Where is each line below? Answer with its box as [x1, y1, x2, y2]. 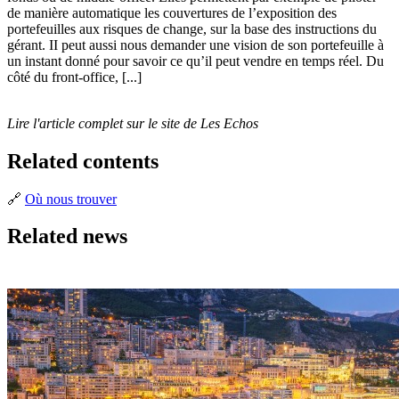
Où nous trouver [25, 191, 117, 207]
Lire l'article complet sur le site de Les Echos [7, 115, 258, 131]
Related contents [7, 149, 159, 173]
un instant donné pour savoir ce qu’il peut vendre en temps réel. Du [7, 53, 384, 69]
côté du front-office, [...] [7, 69, 142, 85]
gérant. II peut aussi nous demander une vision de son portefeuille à [7, 37, 384, 53]
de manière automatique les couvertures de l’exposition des [7, 4, 337, 20]
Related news [7, 224, 127, 248]
